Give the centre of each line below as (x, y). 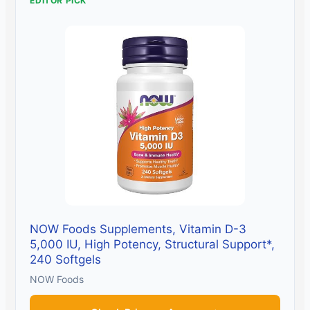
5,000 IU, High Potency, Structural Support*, (153, 245)
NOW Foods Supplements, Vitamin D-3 (138, 229)
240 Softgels (66, 260)
